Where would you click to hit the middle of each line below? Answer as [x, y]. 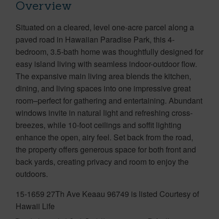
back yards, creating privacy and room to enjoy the [102, 161]
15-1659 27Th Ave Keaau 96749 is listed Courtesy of [107, 194]
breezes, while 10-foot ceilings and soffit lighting [99, 125]
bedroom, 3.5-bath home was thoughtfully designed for [109, 51]
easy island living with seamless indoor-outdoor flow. [106, 64]
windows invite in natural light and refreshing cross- [104, 112]
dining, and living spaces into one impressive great [103, 88]
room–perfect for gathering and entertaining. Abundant [109, 100]
